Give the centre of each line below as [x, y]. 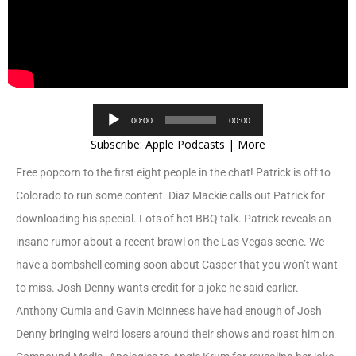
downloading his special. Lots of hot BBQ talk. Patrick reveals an [174, 219]
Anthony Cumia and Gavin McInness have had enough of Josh [169, 311]
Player [193, 129]
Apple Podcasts [185, 144]
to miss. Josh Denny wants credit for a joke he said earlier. [157, 288]
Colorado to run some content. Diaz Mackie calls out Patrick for [170, 195]
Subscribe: [118, 144]
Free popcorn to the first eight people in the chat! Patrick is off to [173, 172]
